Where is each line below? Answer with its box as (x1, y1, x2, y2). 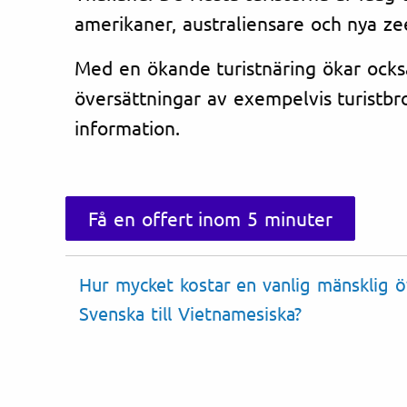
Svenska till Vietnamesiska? (79, 301, 302, 324)
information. (74, 114, 180, 139)
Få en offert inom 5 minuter (88, 205, 333, 230)
